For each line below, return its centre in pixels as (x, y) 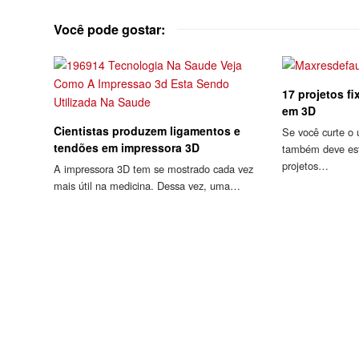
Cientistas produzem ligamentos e (147, 131)
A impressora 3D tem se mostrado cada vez (154, 169)
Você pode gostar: (110, 30)
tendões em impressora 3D (127, 148)
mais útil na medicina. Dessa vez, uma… (147, 186)
